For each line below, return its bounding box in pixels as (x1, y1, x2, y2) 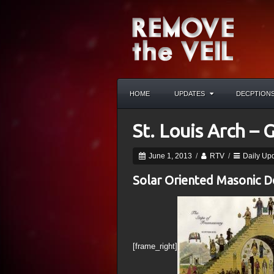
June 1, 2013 (147, 152, 192, 160)
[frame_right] (133, 241, 177, 251)
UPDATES (174, 90, 205, 97)
